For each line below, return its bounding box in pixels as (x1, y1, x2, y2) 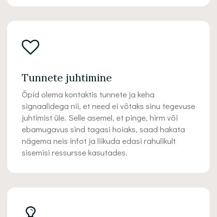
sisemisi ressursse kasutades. (22, 147, 127, 158)
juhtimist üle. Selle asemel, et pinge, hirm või (22, 112, 178, 123)
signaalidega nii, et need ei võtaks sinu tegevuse (22, 100, 195, 111)
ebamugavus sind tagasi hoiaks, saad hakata (22, 124, 185, 135)
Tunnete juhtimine (22, 71, 112, 85)
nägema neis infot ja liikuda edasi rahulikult (22, 135, 176, 146)
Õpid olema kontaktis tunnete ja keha (22, 89, 155, 100)
